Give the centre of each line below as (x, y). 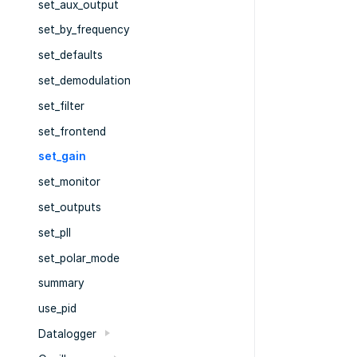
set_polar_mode (79, 258)
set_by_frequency (84, 30)
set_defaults (71, 55)
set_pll (55, 232)
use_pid (57, 309)
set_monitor (69, 182)
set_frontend (72, 131)
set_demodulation (84, 81)
